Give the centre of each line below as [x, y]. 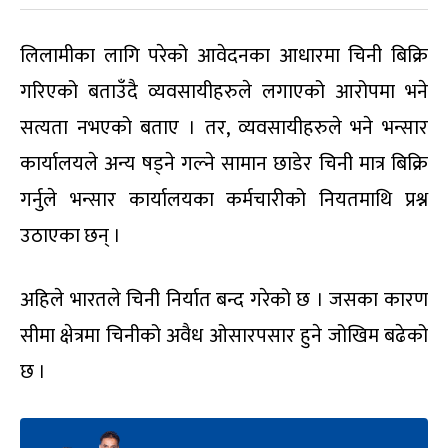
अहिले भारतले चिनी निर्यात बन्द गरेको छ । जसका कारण [224, 299]
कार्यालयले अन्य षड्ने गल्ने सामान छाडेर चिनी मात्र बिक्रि [224, 163]
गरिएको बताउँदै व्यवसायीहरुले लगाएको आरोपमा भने [224, 91]
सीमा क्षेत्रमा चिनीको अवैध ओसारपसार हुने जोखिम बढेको [224, 335]
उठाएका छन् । [70, 235]
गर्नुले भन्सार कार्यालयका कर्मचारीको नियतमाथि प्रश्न [224, 199]
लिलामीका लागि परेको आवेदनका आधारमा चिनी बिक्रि [224, 55]
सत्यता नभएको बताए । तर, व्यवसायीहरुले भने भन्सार [224, 127]
